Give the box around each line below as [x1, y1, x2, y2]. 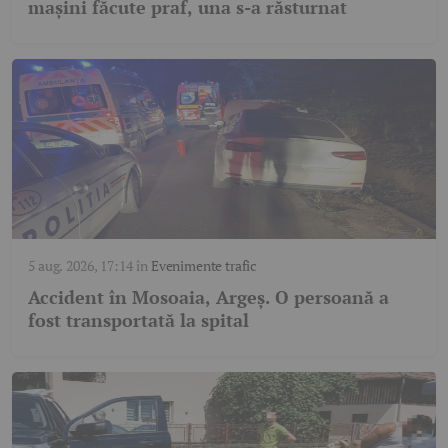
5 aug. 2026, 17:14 [28, 256, 133, 276]
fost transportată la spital [28, 308, 249, 333]
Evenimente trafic [150, 256, 258, 276]
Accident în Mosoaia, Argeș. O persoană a [28, 285, 389, 310]
